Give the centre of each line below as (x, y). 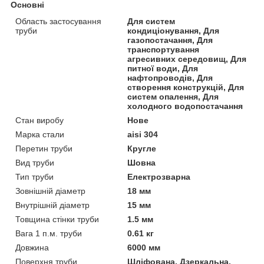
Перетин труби (44, 148)
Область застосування (58, 21)
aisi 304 (143, 134)
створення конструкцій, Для (186, 87)
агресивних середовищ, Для (187, 59)
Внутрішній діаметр (52, 205)
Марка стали (40, 134)
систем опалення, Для (173, 96)
